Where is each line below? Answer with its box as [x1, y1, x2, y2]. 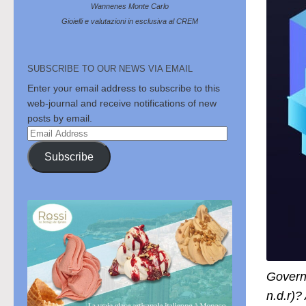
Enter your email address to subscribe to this [27, 83, 220, 94]
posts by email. [27, 113, 92, 124]
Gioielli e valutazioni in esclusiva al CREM [61, 17, 198, 26]
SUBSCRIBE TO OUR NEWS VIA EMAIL [27, 64, 193, 74]
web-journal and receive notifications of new [27, 98, 217, 109]
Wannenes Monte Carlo [91, 2, 169, 11]
